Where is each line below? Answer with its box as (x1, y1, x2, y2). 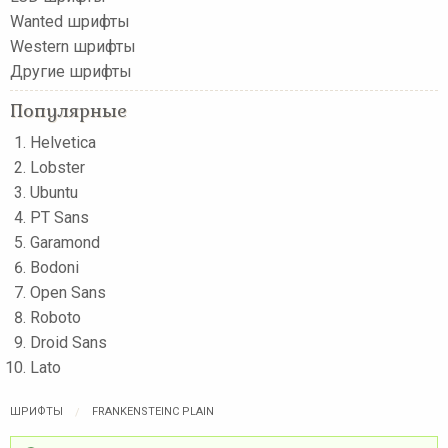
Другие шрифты (10, 61, 132, 81)
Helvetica (30, 132, 96, 152)
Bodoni (30, 257, 79, 277)
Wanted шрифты (10, 11, 130, 31)
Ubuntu (30, 182, 78, 202)
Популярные (10, 94, 127, 125)
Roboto (30, 307, 81, 327)
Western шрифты (10, 36, 136, 56)
